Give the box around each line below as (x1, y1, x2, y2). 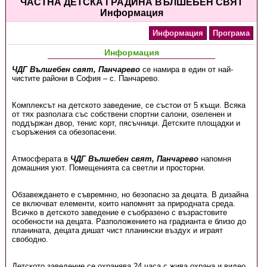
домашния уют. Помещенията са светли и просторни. (11, 163, 206, 172)
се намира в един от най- (142, 65, 233, 74)
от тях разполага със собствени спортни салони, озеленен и (11, 110, 231, 119)
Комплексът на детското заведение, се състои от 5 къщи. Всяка (11, 101, 246, 110)
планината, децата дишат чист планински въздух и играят (11, 226, 223, 235)
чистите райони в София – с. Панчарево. (11, 74, 160, 83)
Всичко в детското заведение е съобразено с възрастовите (11, 208, 227, 217)
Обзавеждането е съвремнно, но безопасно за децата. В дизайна (11, 190, 249, 199)
